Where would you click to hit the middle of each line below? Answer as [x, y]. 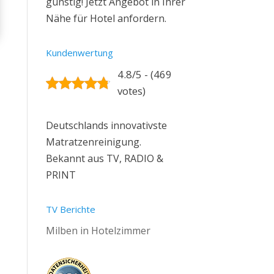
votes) [131, 91]
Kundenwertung [79, 53]
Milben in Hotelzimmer [98, 231]
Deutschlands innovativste [106, 125]
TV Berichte [70, 209]
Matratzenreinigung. [93, 142]
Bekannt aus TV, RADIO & [104, 158]
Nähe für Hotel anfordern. [106, 18]
